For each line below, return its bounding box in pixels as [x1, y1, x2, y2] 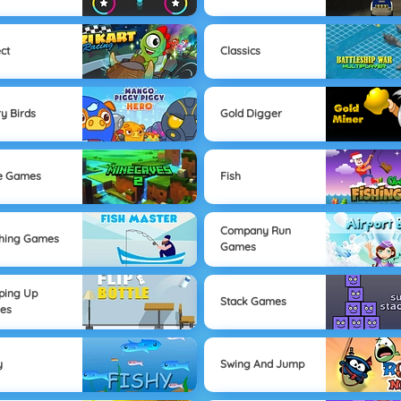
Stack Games [219, 294, 286, 309]
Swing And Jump [219, 357, 304, 371]
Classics [219, 44, 260, 58]
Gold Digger [219, 107, 282, 121]
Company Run [219, 224, 291, 238]
